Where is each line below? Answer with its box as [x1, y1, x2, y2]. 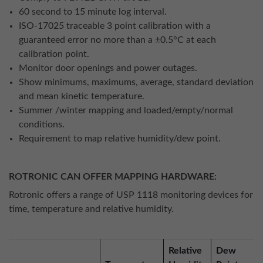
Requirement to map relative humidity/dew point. [19, 134, 221, 143]
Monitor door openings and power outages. [19, 63, 197, 73]
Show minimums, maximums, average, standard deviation [19, 77, 254, 87]
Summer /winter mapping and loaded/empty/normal [19, 106, 233, 115]
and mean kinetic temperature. [19, 92, 144, 101]
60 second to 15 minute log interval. [19, 7, 167, 16]
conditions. [19, 120, 65, 129]
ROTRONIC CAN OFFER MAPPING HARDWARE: [9, 171, 217, 181]
